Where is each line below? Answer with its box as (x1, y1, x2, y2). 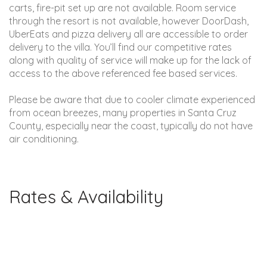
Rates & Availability (9, 185, 163, 208)
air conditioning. (9, 132, 79, 145)
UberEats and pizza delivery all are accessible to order (9, 27, 248, 40)
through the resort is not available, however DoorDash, (9, 14, 249, 27)
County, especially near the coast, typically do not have (9, 119, 253, 132)
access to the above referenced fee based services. (9, 67, 237, 79)
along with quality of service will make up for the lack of (9, 54, 252, 66)
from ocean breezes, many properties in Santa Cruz (9, 106, 237, 119)
